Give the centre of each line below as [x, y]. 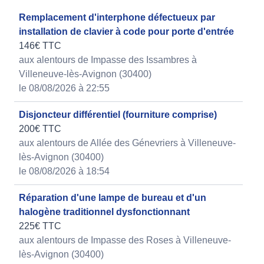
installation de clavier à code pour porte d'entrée [126, 32]
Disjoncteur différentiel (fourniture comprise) [118, 115]
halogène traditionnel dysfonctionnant [104, 212]
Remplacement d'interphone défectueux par [117, 18]
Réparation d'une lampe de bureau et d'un [113, 198]
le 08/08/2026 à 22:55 [64, 88]
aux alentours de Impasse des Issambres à [108, 60]
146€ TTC [40, 46]
